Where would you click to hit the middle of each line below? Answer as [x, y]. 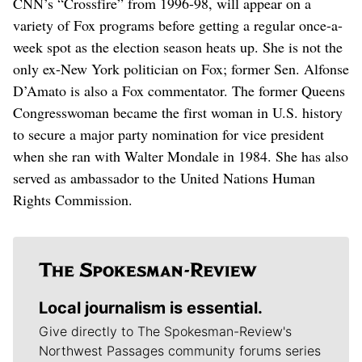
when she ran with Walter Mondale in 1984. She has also [181, 156]
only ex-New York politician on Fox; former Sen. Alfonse [181, 68]
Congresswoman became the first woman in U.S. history [178, 112]
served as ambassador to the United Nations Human [164, 177]
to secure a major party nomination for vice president [168, 134]
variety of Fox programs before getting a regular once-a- [178, 25]
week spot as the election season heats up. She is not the [178, 46]
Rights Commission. [73, 199]
